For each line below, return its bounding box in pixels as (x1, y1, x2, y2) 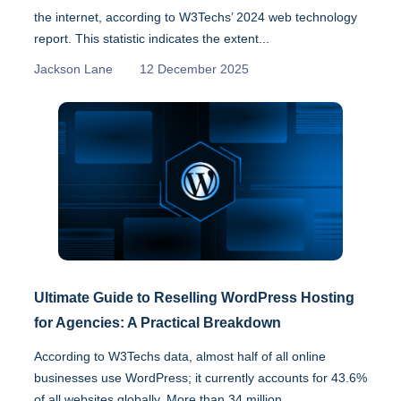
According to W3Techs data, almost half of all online (34, 348, 326, 363)
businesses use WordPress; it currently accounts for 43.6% (34, 370, 367, 385)
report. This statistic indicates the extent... (34, 31, 269, 47)
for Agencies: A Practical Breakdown (34, 314, 281, 330)
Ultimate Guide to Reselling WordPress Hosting (34, 289, 354, 305)
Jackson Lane (34, 62, 113, 77)
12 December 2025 (140, 62, 249, 77)
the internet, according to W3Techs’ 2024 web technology (34, 10, 357, 25)
